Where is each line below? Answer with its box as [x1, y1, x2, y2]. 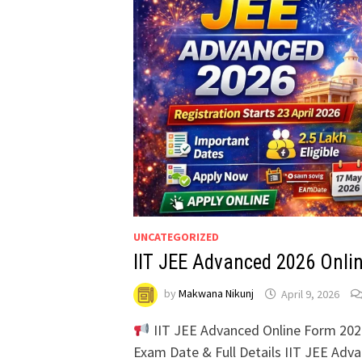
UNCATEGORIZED [133, 229, 220, 245]
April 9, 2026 [281, 286, 340, 301]
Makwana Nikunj [179, 286, 255, 301]
